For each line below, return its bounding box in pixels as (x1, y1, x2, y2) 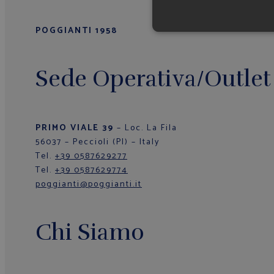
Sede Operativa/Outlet (35, 65, 271, 94)
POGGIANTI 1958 (35, 24, 117, 39)
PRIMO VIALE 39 (35, 120, 117, 135)
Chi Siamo (35, 218, 144, 246)
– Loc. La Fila (117, 120, 177, 135)
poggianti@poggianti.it (35, 177, 142, 191)
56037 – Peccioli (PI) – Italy (35, 135, 160, 149)
